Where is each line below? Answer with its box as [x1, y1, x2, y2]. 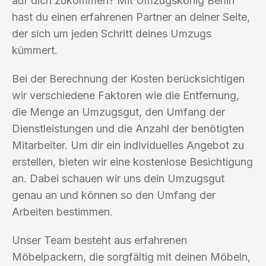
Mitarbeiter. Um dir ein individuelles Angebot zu [12, 138, 244, 151]
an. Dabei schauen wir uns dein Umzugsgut [12, 172, 224, 185]
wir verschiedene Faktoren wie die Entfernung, [12, 88, 239, 102]
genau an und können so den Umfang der [12, 188, 216, 201]
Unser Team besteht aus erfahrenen [12, 233, 187, 246]
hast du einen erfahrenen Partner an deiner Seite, [12, 10, 250, 23]
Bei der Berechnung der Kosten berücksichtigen [12, 72, 245, 85]
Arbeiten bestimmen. [12, 205, 113, 218]
